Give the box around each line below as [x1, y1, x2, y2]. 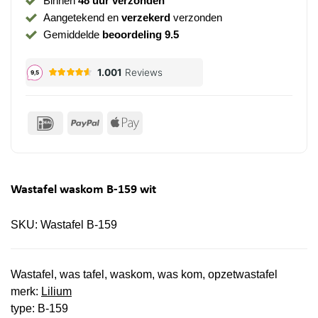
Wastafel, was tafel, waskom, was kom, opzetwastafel [11, 268, 278, 280]
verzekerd [121, 11, 170, 24]
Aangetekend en [43, 11, 121, 24]
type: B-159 [11, 302, 68, 314]
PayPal [98, 115, 136, 128]
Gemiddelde [43, 28, 102, 41]
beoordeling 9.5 [102, 28, 179, 41]
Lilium [41, 285, 72, 297]
